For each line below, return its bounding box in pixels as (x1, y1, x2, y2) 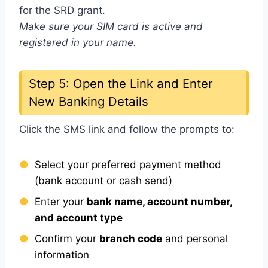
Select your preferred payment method (34, 159, 221, 171)
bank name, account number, (86, 196, 232, 208)
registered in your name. (19, 36, 136, 48)
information (34, 249, 89, 261)
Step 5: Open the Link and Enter (29, 75, 213, 91)
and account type (34, 212, 123, 224)
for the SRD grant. (19, 4, 105, 16)
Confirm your (34, 233, 99, 245)
